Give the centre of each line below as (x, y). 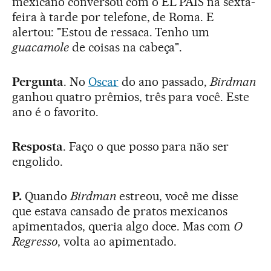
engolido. (38, 161)
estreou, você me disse (177, 196)
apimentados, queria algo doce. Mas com (123, 226)
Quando (46, 196)
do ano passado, (164, 81)
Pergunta (38, 81)
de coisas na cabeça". (126, 47)
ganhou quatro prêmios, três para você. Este (131, 96)
